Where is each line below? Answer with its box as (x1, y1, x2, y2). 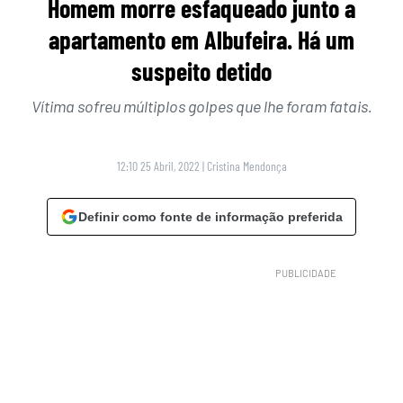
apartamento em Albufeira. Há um (49, 24, 354, 56)
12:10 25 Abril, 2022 (116, 158, 200, 175)
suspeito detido (131, 56, 272, 87)
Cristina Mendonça (206, 158, 287, 175)
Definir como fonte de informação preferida (78, 210, 343, 225)
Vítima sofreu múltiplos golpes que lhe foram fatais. (31, 96, 372, 117)
